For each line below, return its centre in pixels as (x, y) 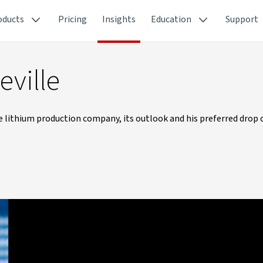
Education (171, 19)
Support (242, 19)
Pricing (73, 19)
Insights (119, 19)
